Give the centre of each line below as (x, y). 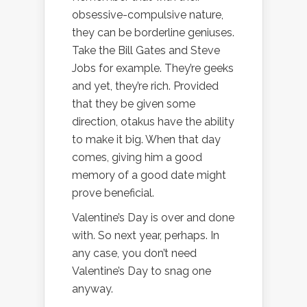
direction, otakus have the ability (153, 122)
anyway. (93, 289)
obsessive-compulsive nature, (148, 15)
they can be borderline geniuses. (153, 33)
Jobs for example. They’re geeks (153, 69)
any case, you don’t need (134, 254)
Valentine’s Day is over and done (153, 218)
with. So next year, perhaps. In (146, 236)
